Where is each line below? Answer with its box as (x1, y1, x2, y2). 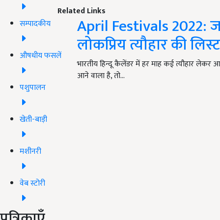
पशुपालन (20, 81, 46, 94)
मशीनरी (20, 144, 41, 158)
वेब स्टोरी (20, 176, 45, 190)
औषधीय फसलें (20, 49, 61, 62)
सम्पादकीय (20, 17, 51, 30)
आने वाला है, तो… (77, 69, 125, 83)
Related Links (57, 4, 106, 18)
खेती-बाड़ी (20, 112, 47, 126)
